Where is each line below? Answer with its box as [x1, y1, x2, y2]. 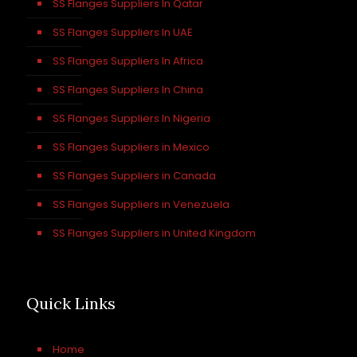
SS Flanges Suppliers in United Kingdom [53, 226, 256, 241]
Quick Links [26, 293, 116, 313]
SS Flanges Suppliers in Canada [53, 168, 216, 183]
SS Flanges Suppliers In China [53, 82, 203, 97]
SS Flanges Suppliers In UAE [53, 25, 193, 40]
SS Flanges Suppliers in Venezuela [53, 197, 229, 212]
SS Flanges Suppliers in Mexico [53, 139, 210, 155]
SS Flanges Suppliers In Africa [53, 53, 203, 69]
